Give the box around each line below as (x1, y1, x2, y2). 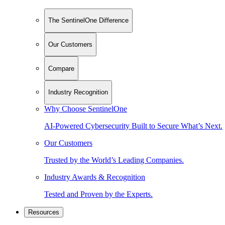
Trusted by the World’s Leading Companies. (44, 155, 184, 164)
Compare (48, 64, 74, 72)
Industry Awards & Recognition (44, 172, 145, 181)
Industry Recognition (48, 88, 108, 96)
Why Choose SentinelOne (44, 104, 127, 113)
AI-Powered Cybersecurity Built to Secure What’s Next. (44, 121, 222, 130)
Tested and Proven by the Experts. (44, 189, 153, 198)
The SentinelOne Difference (48, 17, 129, 25)
